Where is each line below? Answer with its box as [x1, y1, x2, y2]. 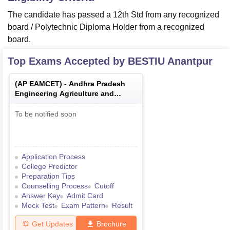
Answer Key [22, 191, 60, 200]
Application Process [22, 152, 85, 161]
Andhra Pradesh [69, 80, 125, 88]
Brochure [97, 219, 126, 228]
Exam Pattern [61, 201, 105, 210]
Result [112, 201, 132, 210]
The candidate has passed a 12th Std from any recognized [8, 10, 219, 20]
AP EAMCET [17, 80, 60, 88]
